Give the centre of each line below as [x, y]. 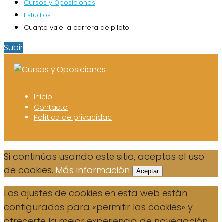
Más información [93, 170]
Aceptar [147, 171]
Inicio [43, 97]
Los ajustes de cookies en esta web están [96, 193]
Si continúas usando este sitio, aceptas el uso [104, 157]
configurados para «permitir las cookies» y [98, 207]
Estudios [37, 15]
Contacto [51, 107]
